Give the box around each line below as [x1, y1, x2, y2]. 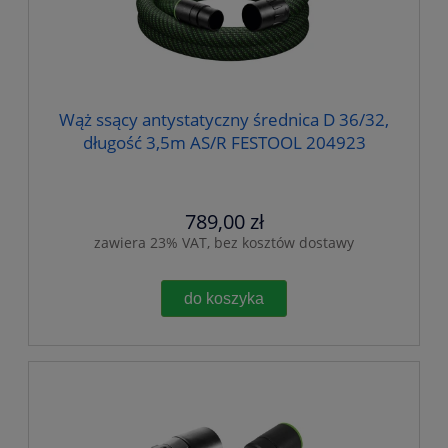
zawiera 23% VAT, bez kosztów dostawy [94, 232, 354, 252]
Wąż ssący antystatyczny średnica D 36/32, [59, 108, 389, 132]
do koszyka [184, 288, 264, 307]
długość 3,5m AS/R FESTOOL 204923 [82, 131, 366, 155]
